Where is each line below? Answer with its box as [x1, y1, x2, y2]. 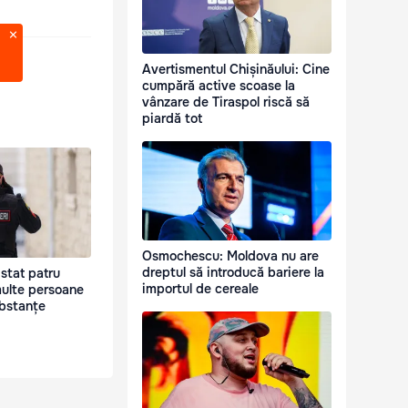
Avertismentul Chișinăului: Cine [142, 61, 330, 78]
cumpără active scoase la [142, 77, 295, 95]
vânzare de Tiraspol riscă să [142, 94, 310, 111]
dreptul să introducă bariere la [142, 264, 324, 281]
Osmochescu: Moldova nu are [142, 248, 319, 265]
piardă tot [142, 110, 202, 127]
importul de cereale [142, 280, 259, 298]
